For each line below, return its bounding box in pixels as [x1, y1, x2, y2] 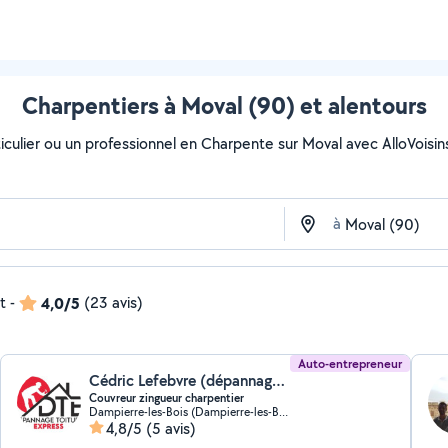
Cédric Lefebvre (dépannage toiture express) [272, 370, 286, 391]
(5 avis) [146, 418, 197, 439]
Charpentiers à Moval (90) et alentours [21, 89, 427, 121]
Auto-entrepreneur [297, 355, 402, 372]
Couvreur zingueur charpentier [89, 390, 245, 406]
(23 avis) [84, 292, 143, 313]
